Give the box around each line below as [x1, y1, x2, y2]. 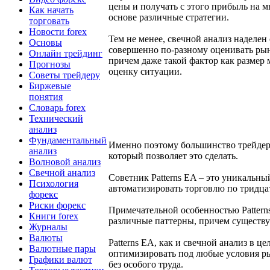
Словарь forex [29, 102, 86, 113]
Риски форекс [29, 199, 86, 210]
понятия [29, 91, 63, 102]
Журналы [29, 221, 67, 232]
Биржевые [29, 80, 71, 91]
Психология [29, 178, 78, 189]
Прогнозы [29, 58, 71, 69]
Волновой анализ [29, 156, 101, 167]
